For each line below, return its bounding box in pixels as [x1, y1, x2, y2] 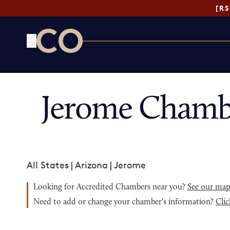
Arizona [75, 159, 108, 170]
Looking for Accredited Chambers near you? [33, 183, 187, 191]
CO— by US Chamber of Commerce [36, 53, 188, 65]
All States [27, 159, 69, 170]
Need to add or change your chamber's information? [33, 198, 216, 206]
